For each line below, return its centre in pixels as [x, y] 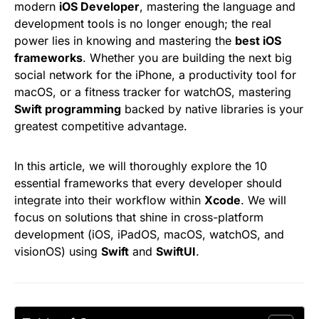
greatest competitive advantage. [101, 126]
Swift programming [68, 109]
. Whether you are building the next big [187, 58]
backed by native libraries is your [212, 109]
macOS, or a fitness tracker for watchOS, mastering [153, 92]
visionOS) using [58, 251]
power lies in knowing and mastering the [125, 41]
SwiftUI [176, 251]
